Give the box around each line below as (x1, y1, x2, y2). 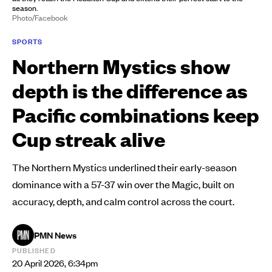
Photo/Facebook (12, 12, 68, 23)
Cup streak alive (12, 125, 165, 152)
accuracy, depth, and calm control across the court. (12, 194, 234, 208)
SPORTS (12, 36, 43, 47)
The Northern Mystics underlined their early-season (12, 160, 237, 174)
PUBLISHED (12, 245, 56, 256)
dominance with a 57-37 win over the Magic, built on (12, 177, 234, 191)
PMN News (34, 228, 76, 241)
